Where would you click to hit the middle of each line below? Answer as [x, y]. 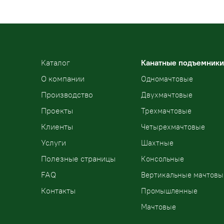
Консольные [162, 159]
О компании [63, 79]
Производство [67, 95]
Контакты [58, 191]
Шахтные [157, 143]
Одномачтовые [167, 79]
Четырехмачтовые [173, 127]
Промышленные [169, 191]
